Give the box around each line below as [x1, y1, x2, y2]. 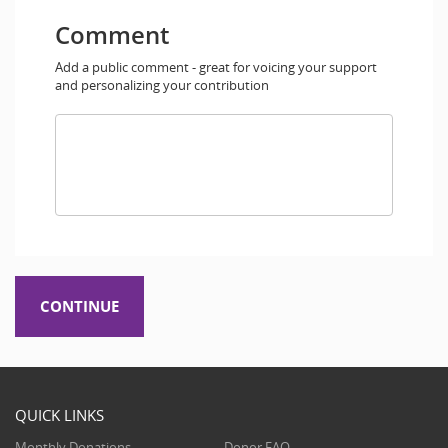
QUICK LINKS [15, 405, 104, 425]
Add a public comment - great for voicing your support [55, 58, 377, 76]
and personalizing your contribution [55, 76, 269, 94]
